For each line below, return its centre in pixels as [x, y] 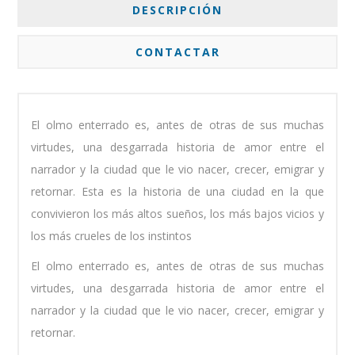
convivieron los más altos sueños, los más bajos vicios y [177, 214]
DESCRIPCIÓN [177, 10]
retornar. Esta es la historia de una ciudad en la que [177, 192]
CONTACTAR [177, 52]
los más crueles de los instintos [112, 236]
